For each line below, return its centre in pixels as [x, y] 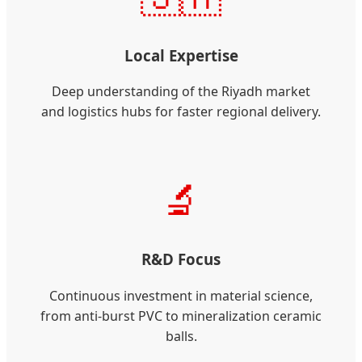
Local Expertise [181, 55]
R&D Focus [181, 259]
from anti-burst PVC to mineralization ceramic [181, 316]
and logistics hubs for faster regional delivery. [181, 112]
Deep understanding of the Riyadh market [181, 92]
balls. [181, 336]
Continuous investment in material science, [181, 295]
